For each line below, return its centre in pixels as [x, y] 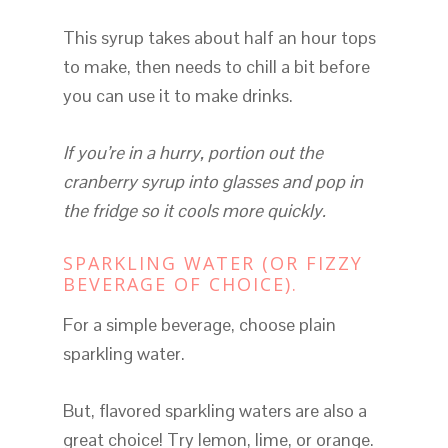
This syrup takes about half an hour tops [219, 38]
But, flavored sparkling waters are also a [214, 411]
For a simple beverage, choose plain [199, 325]
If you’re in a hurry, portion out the [192, 153]
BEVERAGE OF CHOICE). [180, 284]
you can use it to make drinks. [177, 96]
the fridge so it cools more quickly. [194, 211]
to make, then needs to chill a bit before [216, 67]
